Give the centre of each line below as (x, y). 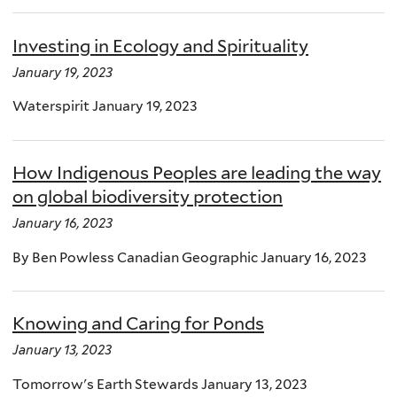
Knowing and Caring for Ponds (138, 324)
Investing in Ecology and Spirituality (160, 46)
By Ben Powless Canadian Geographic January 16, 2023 (190, 257)
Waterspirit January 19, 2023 (105, 106)
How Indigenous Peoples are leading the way (197, 173)
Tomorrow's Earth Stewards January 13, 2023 (160, 385)
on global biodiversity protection (148, 197)
